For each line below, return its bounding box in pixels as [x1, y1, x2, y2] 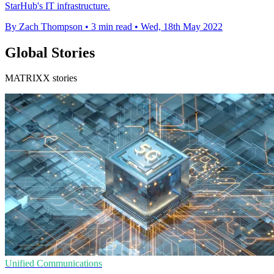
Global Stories [5, 44, 95, 61]
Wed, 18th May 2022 [141, 21, 223, 32]
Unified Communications [5, 258, 102, 269]
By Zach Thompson [5, 21, 83, 32]
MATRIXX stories [5, 73, 77, 84]
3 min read [91, 21, 132, 32]
